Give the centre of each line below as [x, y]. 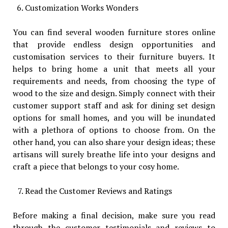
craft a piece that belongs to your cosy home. [96, 166]
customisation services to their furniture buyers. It [114, 56]
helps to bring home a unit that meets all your [114, 68]
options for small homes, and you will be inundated [114, 117]
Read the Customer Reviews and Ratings [99, 191]
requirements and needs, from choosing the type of [114, 81]
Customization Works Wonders [81, 7]
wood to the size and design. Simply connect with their [114, 93]
